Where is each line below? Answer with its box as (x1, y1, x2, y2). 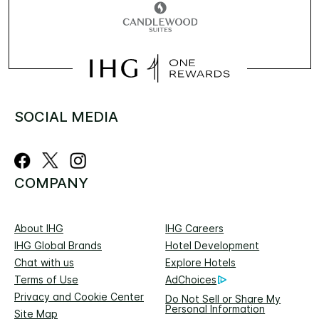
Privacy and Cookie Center (14, 291, 144, 303)
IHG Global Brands (14, 239, 102, 252)
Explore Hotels (165, 256, 236, 269)
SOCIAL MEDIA (14, 108, 118, 126)
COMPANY (14, 174, 88, 192)
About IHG (14, 222, 63, 235)
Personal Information (165, 302, 266, 315)
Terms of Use (14, 273, 78, 286)
